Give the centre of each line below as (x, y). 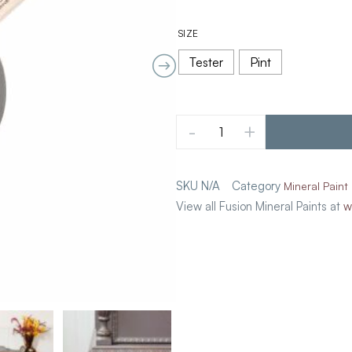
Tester (206, 62)
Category (256, 186)
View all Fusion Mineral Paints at (260, 207)
